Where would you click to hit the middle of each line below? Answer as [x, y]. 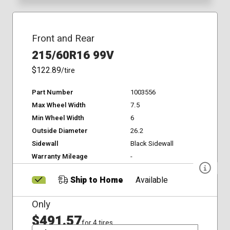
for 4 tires [97, 223]
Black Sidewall [152, 144]
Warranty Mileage [60, 157]
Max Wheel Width [59, 106]
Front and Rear [63, 39]
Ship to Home [95, 180]
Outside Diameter [60, 131]
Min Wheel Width [58, 118]
